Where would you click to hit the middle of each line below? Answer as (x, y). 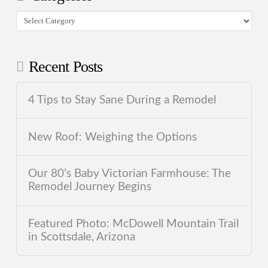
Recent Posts (66, 66)
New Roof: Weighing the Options (113, 137)
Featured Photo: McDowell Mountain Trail (134, 224)
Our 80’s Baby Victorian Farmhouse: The (130, 174)
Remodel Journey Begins (90, 187)
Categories (38, 18)
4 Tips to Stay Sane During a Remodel (122, 100)
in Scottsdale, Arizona (82, 237)
